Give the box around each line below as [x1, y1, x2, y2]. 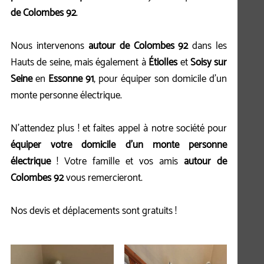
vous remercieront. [63, 167, 145, 184]
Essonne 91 [48, 68, 94, 85]
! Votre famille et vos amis [50, 151, 184, 168]
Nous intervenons [10, 35, 88, 52]
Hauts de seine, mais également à [10, 52, 149, 69]
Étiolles [148, 52, 178, 69]
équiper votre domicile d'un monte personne [10, 134, 227, 151]
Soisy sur [190, 52, 227, 69]
